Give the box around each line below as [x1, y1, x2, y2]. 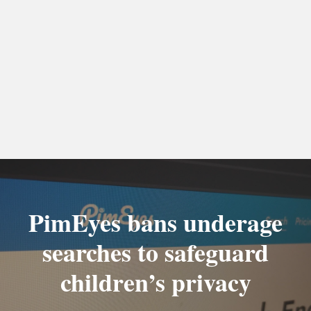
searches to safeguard [42, 234, 269, 271]
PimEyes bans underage [28, 204, 283, 241]
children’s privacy [60, 264, 251, 301]
